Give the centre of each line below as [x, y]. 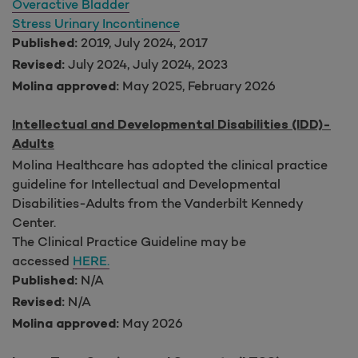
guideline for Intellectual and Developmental [146, 183]
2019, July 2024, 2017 [143, 42]
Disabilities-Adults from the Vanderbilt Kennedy [157, 203]
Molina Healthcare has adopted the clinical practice [170, 164]
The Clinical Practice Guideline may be [129, 241]
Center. [34, 222]
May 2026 [153, 322]
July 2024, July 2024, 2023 [146, 64]
